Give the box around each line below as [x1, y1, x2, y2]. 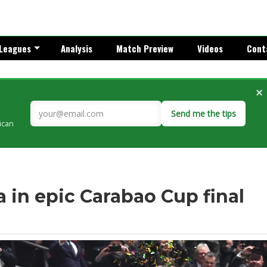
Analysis [61, 42, 92, 55]
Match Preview [116, 42, 173, 55]
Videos [197, 42, 223, 55]
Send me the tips [171, 108, 236, 119]
